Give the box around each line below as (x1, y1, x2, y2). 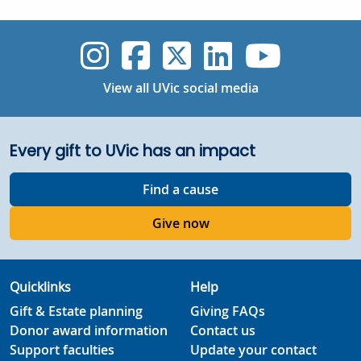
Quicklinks (10, 278, 71, 296)
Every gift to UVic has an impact (10, 140, 255, 162)
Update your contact (190, 341, 317, 359)
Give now (151, 214, 210, 232)
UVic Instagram (107, 33, 342, 77)
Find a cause (143, 180, 218, 198)
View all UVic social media (102, 79, 259, 97)
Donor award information (10, 322, 168, 339)
